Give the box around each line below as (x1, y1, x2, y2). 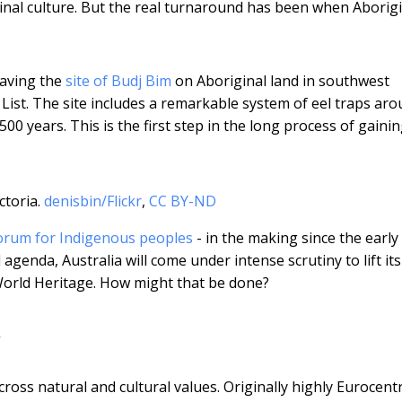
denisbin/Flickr (44, 190, 142, 211)
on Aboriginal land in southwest (171, 70, 389, 91)
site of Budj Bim (66, 70, 171, 91)
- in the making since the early (193, 227, 398, 248)
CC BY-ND (149, 190, 216, 211)
